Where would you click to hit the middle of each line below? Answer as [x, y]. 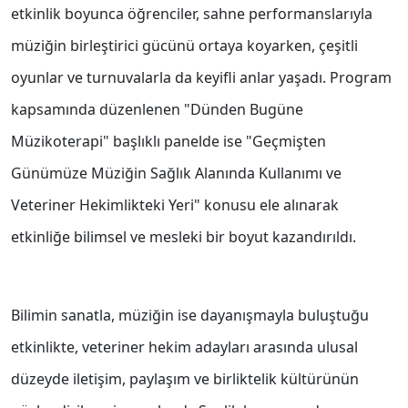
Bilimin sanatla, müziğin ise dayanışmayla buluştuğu [190, 316]
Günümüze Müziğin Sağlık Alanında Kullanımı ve [176, 173]
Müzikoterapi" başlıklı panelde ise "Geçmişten [168, 142]
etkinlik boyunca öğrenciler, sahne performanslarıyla [192, 14]
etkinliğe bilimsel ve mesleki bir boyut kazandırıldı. [184, 237]
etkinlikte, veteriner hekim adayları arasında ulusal [184, 347]
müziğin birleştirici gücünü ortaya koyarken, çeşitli [184, 46]
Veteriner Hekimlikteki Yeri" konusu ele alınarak [175, 205]
